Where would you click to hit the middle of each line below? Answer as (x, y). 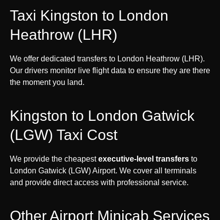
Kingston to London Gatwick (102, 115)
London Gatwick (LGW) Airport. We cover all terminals (103, 170)
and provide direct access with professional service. (99, 182)
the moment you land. (47, 82)
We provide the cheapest (54, 159)
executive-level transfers (144, 159)
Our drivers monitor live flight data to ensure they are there (110, 70)
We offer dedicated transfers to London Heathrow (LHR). (107, 58)
